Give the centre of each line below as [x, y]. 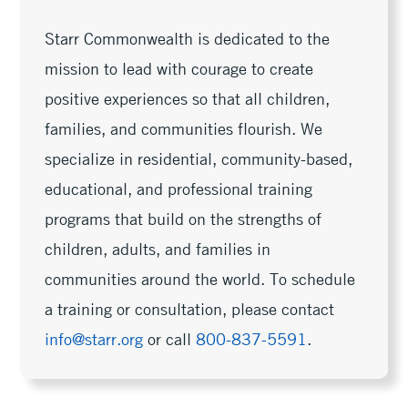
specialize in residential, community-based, [199, 158]
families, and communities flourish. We [184, 128]
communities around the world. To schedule [200, 278]
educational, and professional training [179, 188]
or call [170, 338]
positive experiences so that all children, [188, 98]
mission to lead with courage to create [179, 68]
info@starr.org [94, 338]
